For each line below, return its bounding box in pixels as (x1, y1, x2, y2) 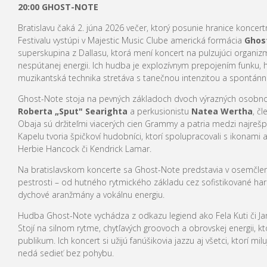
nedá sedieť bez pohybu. (17, 247, 114, 259)
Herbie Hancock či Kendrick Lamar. (17, 142, 151, 154)
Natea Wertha (191, 105, 253, 117)
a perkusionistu (127, 105, 191, 117)
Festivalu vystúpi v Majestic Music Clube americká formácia (17, 34, 244, 46)
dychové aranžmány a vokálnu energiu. (17, 188, 164, 200)
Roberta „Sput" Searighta (17, 105, 128, 117)
